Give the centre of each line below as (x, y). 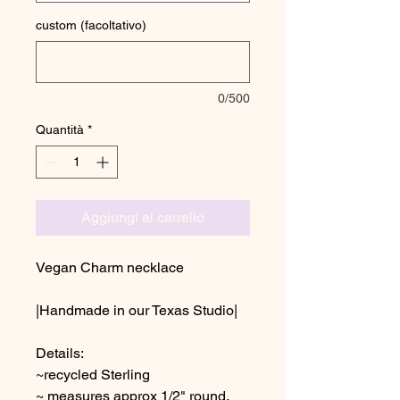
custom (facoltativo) (91, 25)
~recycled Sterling (93, 375)
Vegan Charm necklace (110, 267)
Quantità (60, 129)
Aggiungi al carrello (143, 217)
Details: (60, 353)
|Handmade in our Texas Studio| (137, 310)
